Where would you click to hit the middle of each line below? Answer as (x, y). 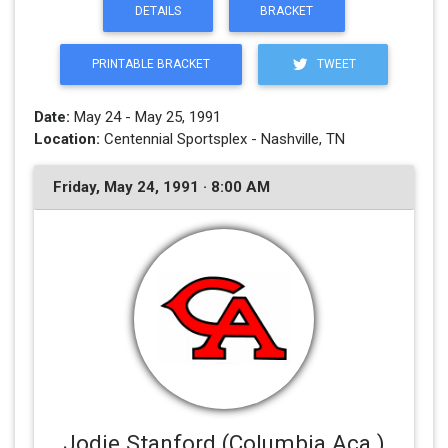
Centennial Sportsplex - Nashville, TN (222, 138)
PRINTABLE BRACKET (150, 63)
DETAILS (157, 11)
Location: (66, 138)
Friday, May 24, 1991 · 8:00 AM (161, 186)
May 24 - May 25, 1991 (145, 116)
